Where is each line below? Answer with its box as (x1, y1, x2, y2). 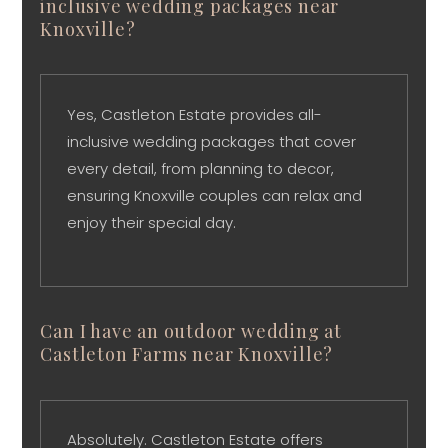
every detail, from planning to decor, (67, 157, 335, 179)
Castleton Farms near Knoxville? (40, 342, 334, 367)
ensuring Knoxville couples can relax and (67, 184, 363, 206)
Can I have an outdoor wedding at (40, 319, 342, 344)
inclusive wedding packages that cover (67, 130, 357, 152)
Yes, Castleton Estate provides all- (67, 103, 323, 125)
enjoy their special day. (67, 211, 237, 233)
